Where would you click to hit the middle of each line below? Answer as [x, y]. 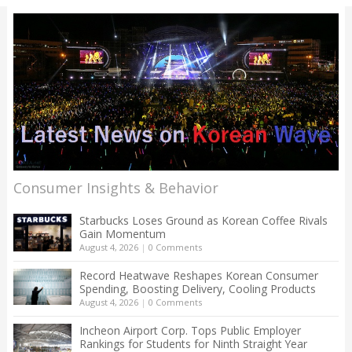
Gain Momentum [122, 233]
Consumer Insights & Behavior [115, 187]
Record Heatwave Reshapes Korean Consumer [198, 275]
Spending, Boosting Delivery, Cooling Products [197, 288]
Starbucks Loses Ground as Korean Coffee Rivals [203, 220]
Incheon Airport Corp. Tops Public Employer [190, 330]
